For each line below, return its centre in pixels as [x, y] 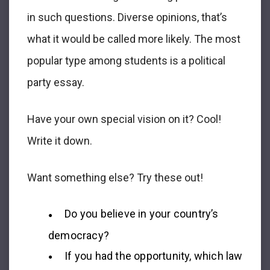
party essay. [56, 83]
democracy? [79, 235]
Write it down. [60, 141]
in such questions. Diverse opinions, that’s [127, 17]
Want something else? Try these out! [115, 178]
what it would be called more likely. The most [134, 39]
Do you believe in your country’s [142, 214]
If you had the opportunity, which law [154, 256]
